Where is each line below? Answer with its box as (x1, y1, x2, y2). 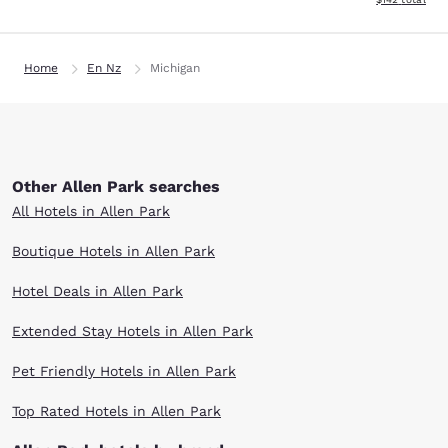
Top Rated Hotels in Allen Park (12, 403, 221, 419)
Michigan (150, 61, 200, 75)
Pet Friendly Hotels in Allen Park (12, 363, 236, 379)
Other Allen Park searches (12, 177, 220, 196)
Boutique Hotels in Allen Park (12, 243, 215, 259)
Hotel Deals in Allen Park (12, 283, 183, 299)
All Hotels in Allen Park (12, 203, 170, 219)
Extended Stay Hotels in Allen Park (12, 323, 253, 339)
